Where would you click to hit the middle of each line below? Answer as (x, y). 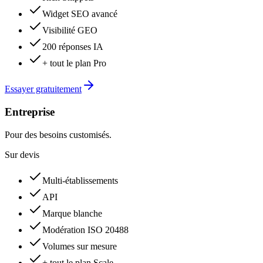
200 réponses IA (73, 47)
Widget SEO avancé (80, 14)
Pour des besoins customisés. (58, 134)
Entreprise (30, 112)
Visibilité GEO (70, 31)
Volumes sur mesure (80, 246)
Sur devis (22, 154)
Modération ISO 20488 (85, 230)
